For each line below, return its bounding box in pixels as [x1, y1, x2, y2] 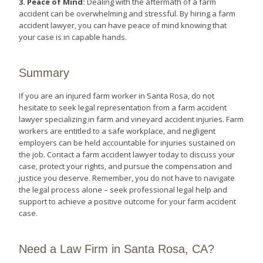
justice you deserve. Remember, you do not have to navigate [19, 172, 235, 183]
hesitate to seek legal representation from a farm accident [19, 102, 227, 113]
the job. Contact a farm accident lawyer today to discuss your [19, 149, 235, 160]
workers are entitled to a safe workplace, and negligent [19, 125, 216, 136]
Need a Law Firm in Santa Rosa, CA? [19, 242, 215, 255]
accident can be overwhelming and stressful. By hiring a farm [19, 8, 236, 19]
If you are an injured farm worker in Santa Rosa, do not [19, 90, 215, 101]
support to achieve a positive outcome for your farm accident [19, 195, 237, 207]
